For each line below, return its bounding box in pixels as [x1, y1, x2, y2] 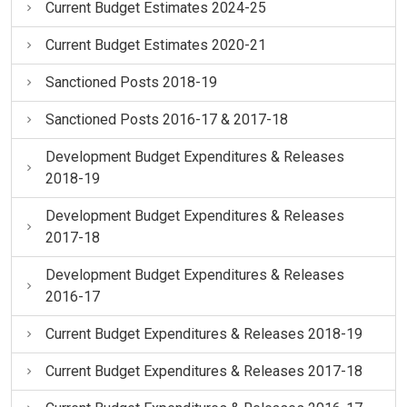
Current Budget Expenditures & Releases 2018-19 [45, 324, 362, 342]
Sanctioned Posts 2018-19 [45, 73, 217, 91]
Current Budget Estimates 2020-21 [45, 35, 266, 54]
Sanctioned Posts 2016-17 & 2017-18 [45, 110, 288, 128]
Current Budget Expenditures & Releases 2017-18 [45, 362, 362, 380]
